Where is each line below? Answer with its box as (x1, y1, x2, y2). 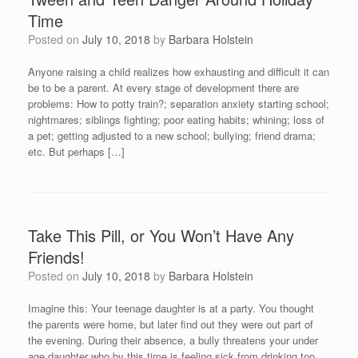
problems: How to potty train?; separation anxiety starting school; (28, 96, 329, 111)
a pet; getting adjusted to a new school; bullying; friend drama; (28, 128, 316, 143)
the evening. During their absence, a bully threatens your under (28, 332, 318, 348)
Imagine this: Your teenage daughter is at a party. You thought (28, 300, 314, 316)
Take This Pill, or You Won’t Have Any (28, 224, 294, 247)
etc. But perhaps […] (28, 144, 125, 159)
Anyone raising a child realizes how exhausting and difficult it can (28, 64, 329, 79)
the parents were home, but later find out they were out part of (28, 316, 313, 332)
